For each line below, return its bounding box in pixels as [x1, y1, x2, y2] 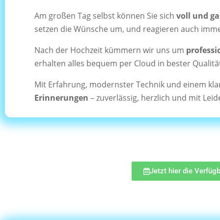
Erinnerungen [34, 92, 88, 103]
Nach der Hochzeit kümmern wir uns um [34, 44, 186, 55]
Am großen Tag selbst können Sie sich [34, 10, 176, 21]
